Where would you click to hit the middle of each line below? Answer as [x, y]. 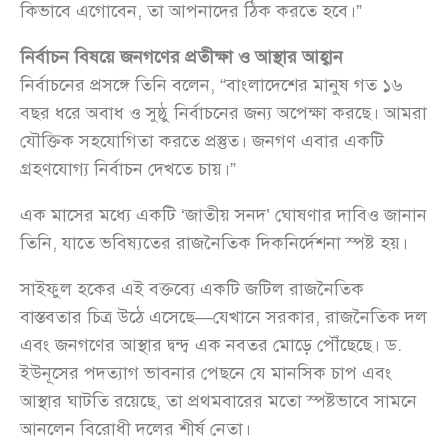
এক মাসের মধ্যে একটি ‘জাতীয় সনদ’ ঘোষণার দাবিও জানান [223, 214]
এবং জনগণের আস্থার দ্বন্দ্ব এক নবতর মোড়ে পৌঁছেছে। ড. [211, 344]
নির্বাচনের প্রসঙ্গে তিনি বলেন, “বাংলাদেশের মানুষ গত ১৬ [211, 84]
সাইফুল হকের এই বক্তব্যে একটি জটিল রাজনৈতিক [192, 288]
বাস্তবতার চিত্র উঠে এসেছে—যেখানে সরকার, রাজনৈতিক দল [223, 316]
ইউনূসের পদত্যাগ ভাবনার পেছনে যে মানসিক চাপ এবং [206, 372]
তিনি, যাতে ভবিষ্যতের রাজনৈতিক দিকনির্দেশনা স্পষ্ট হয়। [214, 242]
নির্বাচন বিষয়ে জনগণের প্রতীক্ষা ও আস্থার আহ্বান [181, 56]
